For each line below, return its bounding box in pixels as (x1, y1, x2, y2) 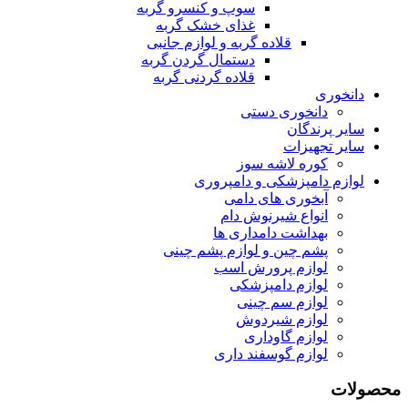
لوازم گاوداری (244, 329, 328, 345)
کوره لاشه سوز (237, 156, 328, 172)
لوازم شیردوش (236, 311, 328, 328)
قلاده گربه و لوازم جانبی (147, 35, 291, 51)
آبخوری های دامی (224, 190, 328, 207)
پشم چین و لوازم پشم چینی (163, 242, 328, 259)
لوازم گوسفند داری (214, 346, 328, 362)
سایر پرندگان (287, 121, 364, 138)
